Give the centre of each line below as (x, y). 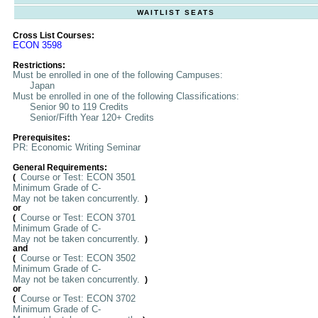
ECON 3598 (37, 45)
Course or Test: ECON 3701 (77, 218)
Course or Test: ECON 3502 (77, 258)
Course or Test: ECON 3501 (77, 177)
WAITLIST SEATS (176, 12)
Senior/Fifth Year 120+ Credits (83, 117)
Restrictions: (39, 65)
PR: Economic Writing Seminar (77, 147)
